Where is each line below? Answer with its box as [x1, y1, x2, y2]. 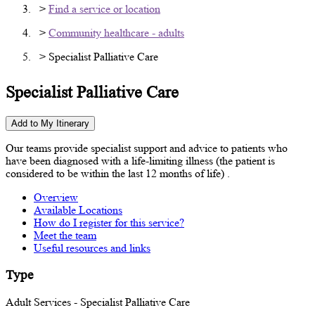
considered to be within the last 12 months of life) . [6, 167, 230, 179]
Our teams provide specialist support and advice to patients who [6, 141, 288, 154]
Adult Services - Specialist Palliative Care [6, 295, 190, 308]
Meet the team [34, 229, 96, 241]
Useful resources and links [34, 241, 150, 254]
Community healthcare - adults [49, 26, 184, 39]
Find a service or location [49, 2, 160, 15]
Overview [34, 191, 78, 203]
